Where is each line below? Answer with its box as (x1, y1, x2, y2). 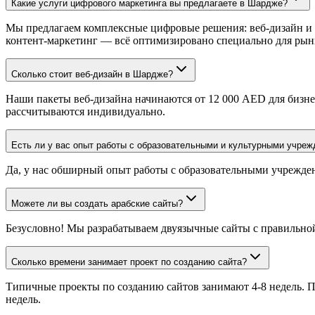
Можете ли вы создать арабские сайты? (11, 198, 183, 209)
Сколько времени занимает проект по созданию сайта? (11, 257, 247, 267)
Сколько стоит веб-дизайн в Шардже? (11, 69, 173, 79)
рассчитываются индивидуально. (6, 105, 165, 117)
